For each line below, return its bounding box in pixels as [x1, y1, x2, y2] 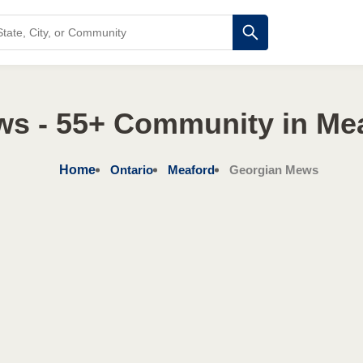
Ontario [110, 163, 153, 177]
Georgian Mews [229, 163, 318, 177]
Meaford [168, 163, 215, 177]
